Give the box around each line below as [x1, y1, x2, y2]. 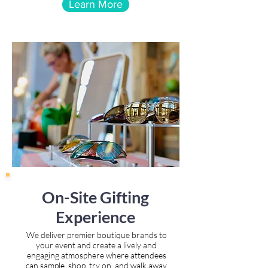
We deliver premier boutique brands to [26, 230, 167, 240]
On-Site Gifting [42, 187, 149, 207]
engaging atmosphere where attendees [26, 250, 166, 260]
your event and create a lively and [36, 240, 157, 250]
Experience [56, 207, 135, 227]
